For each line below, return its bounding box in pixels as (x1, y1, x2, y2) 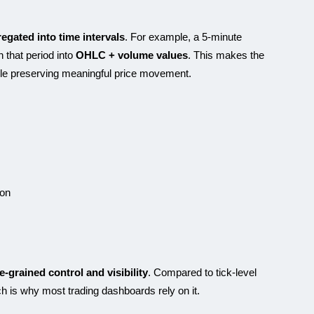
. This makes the (188, 49, 264, 61)
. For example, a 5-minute (125, 31, 242, 43)
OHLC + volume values (76, 49, 188, 61)
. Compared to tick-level (148, 266, 257, 278)
